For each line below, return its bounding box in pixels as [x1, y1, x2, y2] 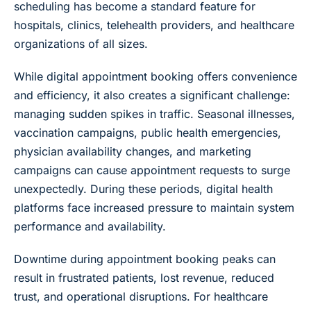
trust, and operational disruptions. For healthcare [14, 289, 268, 303]
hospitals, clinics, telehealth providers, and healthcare [14, 17, 294, 32]
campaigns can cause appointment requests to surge [14, 162, 290, 177]
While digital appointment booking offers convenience [14, 69, 297, 83]
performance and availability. [14, 219, 166, 233]
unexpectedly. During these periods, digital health [14, 181, 273, 196]
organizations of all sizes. [14, 36, 148, 51]
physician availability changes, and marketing [14, 144, 251, 158]
